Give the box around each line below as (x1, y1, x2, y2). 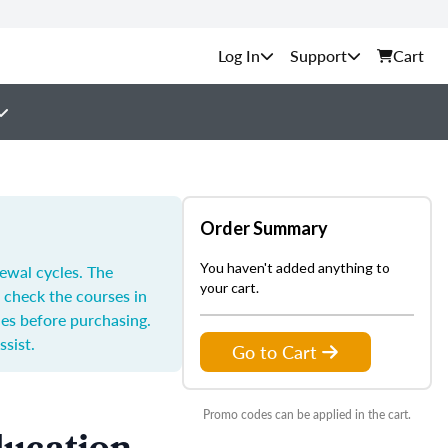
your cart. (200, 279, 259, 296)
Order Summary (200, 217, 328, 239)
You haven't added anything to (200, 259, 390, 276)
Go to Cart (232, 339, 317, 364)
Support (290, 44, 347, 67)
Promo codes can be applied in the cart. (203, 406, 411, 423)
